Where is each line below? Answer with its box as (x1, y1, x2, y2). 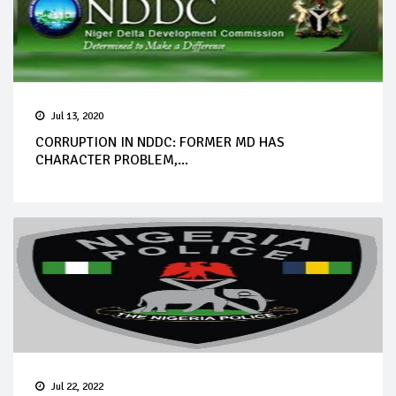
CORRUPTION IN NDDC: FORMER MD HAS (35, 133, 285, 151)
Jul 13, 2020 (51, 109, 103, 123)
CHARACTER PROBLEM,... (35, 150, 188, 169)
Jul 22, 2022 (51, 379, 103, 393)
